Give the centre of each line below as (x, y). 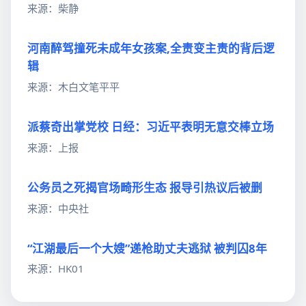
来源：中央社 (58, 208)
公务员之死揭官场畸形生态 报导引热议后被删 (145, 187)
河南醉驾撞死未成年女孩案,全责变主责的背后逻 (151, 48)
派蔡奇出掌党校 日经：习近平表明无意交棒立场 (151, 127)
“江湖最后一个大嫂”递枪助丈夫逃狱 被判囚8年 (147, 248)
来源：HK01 (56, 269)
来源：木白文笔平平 (73, 86)
